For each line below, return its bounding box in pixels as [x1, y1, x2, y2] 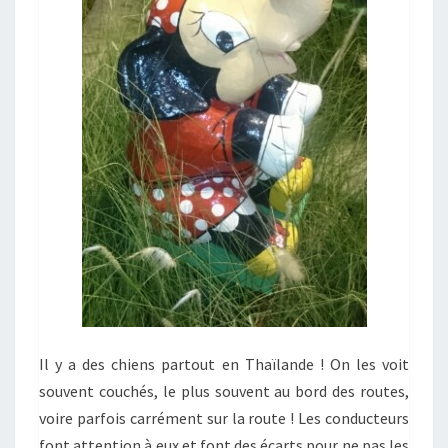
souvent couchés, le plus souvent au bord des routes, [39, 381, 409, 402]
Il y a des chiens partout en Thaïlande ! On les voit [39, 354, 409, 375]
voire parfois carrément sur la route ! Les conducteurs [39, 408, 409, 429]
